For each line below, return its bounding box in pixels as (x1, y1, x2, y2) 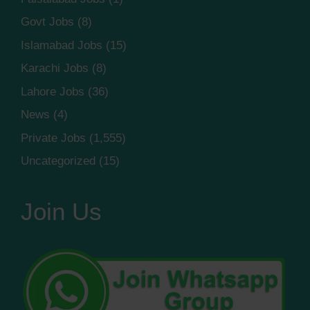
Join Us (21, 198, 102, 226)
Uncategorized (21, 154, 95, 168)
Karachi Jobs (21, 62, 89, 75)
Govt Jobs (21, 15, 74, 29)
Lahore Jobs (21, 84, 84, 98)
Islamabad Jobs (21, 38, 102, 52)
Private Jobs (21, 131, 86, 145)
